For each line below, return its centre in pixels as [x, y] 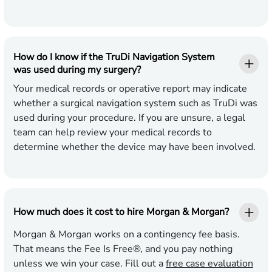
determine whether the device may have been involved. [134, 147]
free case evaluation [209, 263]
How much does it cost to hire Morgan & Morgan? [121, 212]
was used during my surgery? [77, 70]
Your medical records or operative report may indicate [130, 88]
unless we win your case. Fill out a [90, 263]
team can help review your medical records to [113, 132]
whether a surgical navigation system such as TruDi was [135, 103]
